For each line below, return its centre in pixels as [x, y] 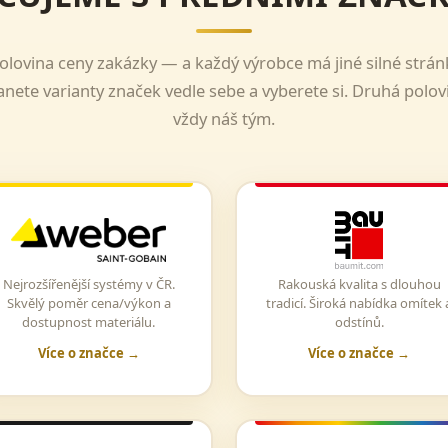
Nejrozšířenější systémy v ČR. [88, 284]
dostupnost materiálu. [89, 322]
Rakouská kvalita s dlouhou [359, 284]
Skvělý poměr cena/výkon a [88, 303]
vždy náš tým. [224, 118]
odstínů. [359, 322]
